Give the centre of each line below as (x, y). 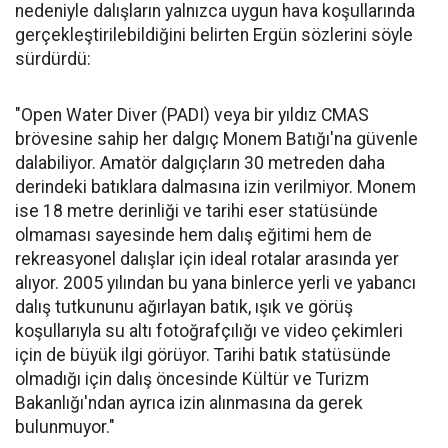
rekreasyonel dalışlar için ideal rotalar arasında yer (207, 258)
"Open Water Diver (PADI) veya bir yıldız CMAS (192, 114)
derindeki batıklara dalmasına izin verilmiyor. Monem (215, 186)
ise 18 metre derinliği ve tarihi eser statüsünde (196, 210)
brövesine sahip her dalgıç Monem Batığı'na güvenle (216, 138)
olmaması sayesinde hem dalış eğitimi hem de (193, 234)
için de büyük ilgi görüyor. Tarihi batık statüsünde (203, 354)
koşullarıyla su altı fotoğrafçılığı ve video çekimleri (209, 330)
